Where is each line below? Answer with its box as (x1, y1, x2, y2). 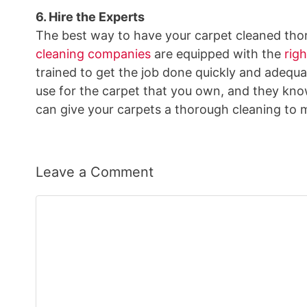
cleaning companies (36, 47, 151, 61)
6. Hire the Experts (36, 10, 145, 24)
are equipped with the (151, 47, 284, 61)
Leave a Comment (36, 164, 153, 180)
